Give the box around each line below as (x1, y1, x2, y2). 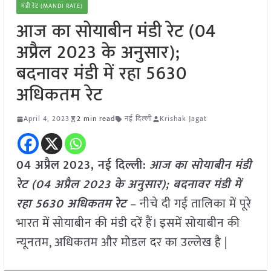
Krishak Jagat (159, 113, 207, 125)
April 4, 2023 (23, 113, 70, 125)
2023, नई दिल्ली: (62, 155, 146, 176)
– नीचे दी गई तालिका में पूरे (129, 194, 252, 215)
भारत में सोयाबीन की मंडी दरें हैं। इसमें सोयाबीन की (16, 213, 240, 234)
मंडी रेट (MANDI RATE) (21, 1, 83, 11)
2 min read (76, 113, 115, 125)
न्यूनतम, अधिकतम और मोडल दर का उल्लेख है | (16, 232, 227, 253)
